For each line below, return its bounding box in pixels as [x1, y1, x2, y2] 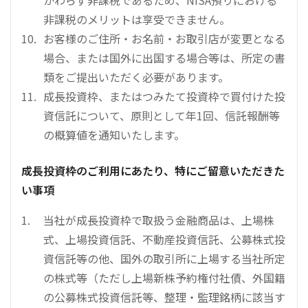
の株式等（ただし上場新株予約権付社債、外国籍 [43, 269, 285, 286]
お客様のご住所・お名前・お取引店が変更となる [43, 30, 285, 47]
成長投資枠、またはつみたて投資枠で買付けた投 [43, 87, 285, 104]
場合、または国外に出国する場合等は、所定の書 [43, 49, 285, 66]
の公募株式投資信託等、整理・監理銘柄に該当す [43, 288, 285, 305]
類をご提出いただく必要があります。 [43, 68, 229, 85]
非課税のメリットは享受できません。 [43, 10, 230, 27]
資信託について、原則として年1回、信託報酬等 [43, 107, 280, 124]
